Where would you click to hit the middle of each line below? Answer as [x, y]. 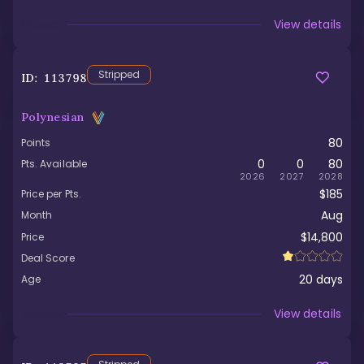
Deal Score [48, 258]
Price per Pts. [51, 194]
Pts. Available [54, 164]
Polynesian [53, 117]
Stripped [119, 74]
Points [36, 143]
